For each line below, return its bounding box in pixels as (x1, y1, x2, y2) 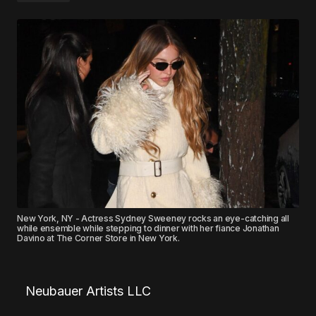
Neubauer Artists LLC (25, 283, 151, 298)
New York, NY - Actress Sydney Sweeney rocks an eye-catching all (17, 212, 289, 224)
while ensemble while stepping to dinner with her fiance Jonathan (17, 222, 279, 233)
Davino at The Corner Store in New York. (17, 232, 180, 243)
